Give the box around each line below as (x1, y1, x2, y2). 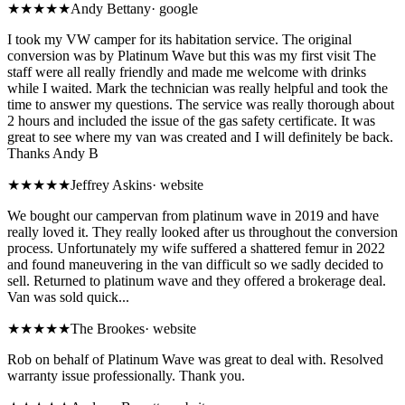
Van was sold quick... (7, 289, 129, 306)
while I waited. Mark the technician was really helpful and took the (7, 80, 388, 97)
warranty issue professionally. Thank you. (7, 368, 245, 384)
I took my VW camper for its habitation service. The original (7, 32, 352, 48)
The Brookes (71, 321, 145, 337)
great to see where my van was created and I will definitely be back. (7, 129, 393, 146)
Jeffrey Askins (71, 177, 152, 193)
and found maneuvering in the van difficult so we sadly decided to (7, 257, 383, 273)
